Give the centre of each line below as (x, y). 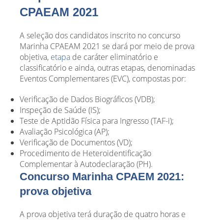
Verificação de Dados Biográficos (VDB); (87, 99)
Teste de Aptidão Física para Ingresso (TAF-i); (97, 121)
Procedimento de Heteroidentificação (85, 153)
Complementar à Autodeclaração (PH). (86, 164)
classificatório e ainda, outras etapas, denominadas (107, 68)
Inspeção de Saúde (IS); (60, 110)
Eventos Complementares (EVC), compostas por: (103, 78)
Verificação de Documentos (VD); (76, 142)
